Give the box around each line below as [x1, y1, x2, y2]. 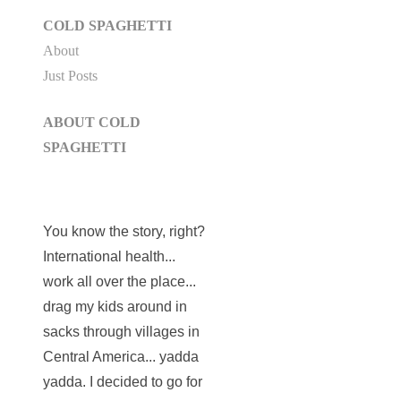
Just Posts [43, 68, 98, 84]
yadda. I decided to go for [43, 373, 202, 389]
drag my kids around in [43, 298, 187, 314]
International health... [43, 248, 175, 264]
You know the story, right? [43, 223, 205, 239]
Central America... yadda [43, 348, 199, 364]
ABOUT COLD [43, 115, 141, 131]
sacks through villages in [43, 323, 200, 339]
